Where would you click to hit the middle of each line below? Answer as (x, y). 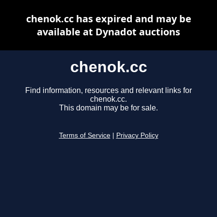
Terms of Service (85, 136)
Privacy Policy (137, 136)
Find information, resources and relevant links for (108, 91)
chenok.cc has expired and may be (108, 19)
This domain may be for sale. (108, 108)
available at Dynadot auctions (108, 32)
